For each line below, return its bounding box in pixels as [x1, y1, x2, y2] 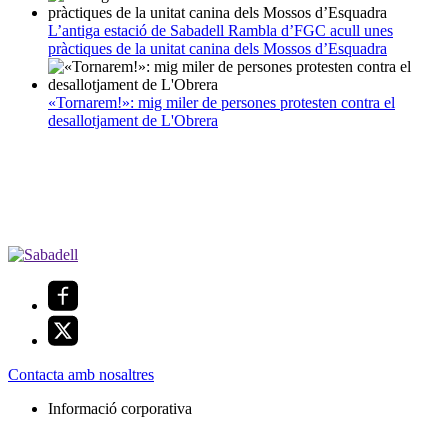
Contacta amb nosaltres [8, 366, 154, 384]
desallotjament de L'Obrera [48, 112, 218, 130]
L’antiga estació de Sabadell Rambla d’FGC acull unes [48, 22, 393, 40]
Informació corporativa [48, 400, 192, 418]
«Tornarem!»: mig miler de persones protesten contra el [48, 94, 395, 112]
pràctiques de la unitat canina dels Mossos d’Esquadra [48, 40, 387, 58]
